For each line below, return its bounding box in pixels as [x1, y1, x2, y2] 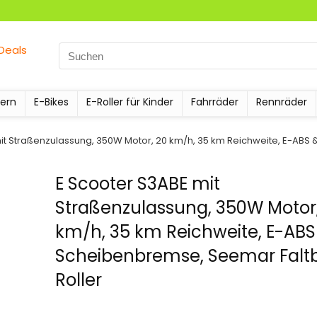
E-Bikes [34, 95, 69, 109]
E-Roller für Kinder [86, 95, 173, 109]
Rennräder [256, 95, 307, 109]
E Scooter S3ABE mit [55, 172, 221, 195]
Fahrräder [191, 95, 238, 109]
